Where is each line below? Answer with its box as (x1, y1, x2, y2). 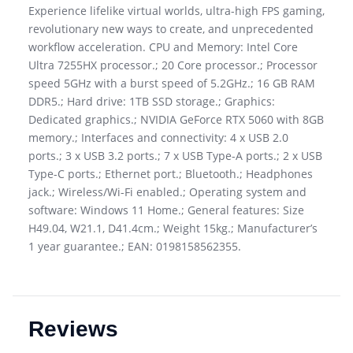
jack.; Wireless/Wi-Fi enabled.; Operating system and (28, 184, 307, 199)
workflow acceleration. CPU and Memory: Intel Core (28, 39, 298, 54)
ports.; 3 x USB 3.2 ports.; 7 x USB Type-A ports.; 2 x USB (28, 147, 322, 163)
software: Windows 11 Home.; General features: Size (28, 202, 304, 217)
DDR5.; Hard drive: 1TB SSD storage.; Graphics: (28, 93, 275, 109)
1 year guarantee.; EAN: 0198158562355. (28, 238, 241, 254)
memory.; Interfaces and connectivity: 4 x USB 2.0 (28, 129, 288, 145)
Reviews (28, 316, 118, 341)
